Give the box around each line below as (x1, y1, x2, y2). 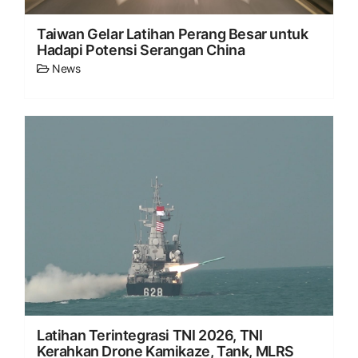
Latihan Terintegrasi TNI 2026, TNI (37, 327, 263, 344)
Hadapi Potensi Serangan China (37, 42, 245, 59)
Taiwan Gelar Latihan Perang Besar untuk (37, 26, 308, 43)
